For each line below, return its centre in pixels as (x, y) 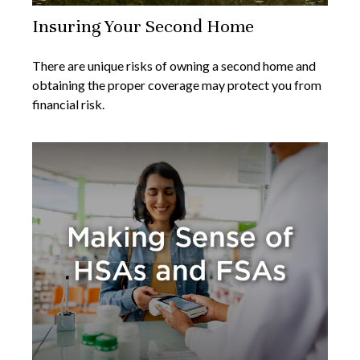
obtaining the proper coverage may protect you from (177, 85)
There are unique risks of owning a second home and (174, 66)
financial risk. (68, 104)
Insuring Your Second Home (143, 27)
